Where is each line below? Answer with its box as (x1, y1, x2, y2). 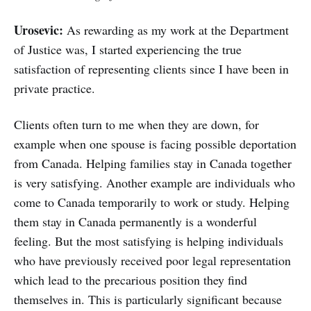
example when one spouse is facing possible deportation (14, 135, 296, 153)
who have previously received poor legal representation (14, 252, 291, 269)
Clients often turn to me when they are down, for (14, 116, 259, 133)
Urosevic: (14, 21, 67, 40)
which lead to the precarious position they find (14, 271, 247, 289)
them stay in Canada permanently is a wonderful (14, 213, 257, 230)
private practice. (14, 80, 95, 97)
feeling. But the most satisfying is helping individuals (14, 233, 283, 250)
